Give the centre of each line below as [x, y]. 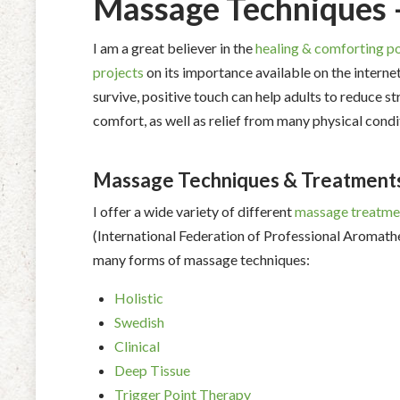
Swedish [139, 321]
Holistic [139, 297]
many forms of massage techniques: [201, 259]
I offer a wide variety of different [194, 211]
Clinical [137, 346]
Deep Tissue [152, 370]
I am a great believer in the [174, 47]
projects [118, 71]
